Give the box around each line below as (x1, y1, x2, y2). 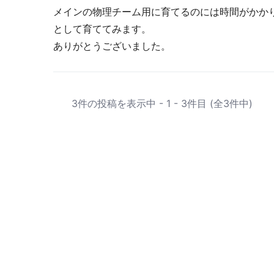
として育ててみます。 (53, 23, 151, 35)
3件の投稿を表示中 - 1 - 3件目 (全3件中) (72, 97, 253, 109)
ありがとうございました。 (53, 40, 171, 52)
